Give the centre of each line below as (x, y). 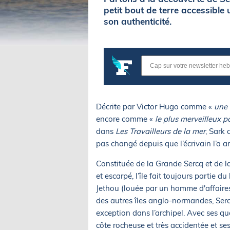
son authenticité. (138, 22)
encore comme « (126, 119)
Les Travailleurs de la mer (159, 131)
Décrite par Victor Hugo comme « (155, 107)
